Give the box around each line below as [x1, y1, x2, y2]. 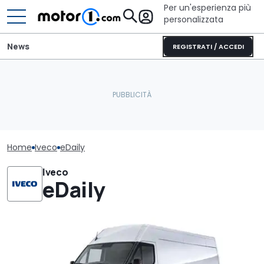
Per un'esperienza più [164, 2, 251, 14]
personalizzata [164, 14, 223, 25]
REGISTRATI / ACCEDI [172, 42, 244, 51]
